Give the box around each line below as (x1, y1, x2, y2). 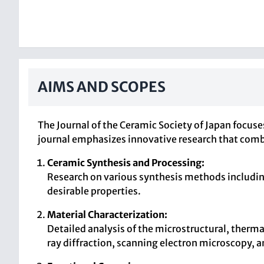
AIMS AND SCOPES (38, 78, 166, 96)
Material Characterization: (47, 209, 167, 220)
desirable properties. (47, 185, 141, 197)
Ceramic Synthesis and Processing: (47, 157, 204, 169)
